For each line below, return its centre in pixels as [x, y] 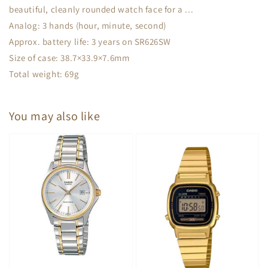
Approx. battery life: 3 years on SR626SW [90, 42]
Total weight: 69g [44, 74]
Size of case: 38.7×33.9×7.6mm [69, 58]
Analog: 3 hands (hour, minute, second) [88, 25]
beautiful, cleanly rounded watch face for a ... [101, 9]
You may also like [55, 116]
